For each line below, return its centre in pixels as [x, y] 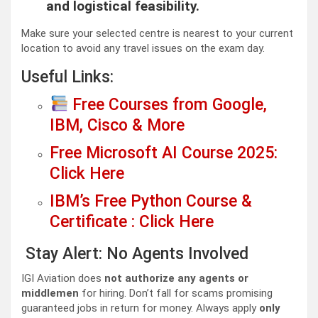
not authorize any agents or [176, 279]
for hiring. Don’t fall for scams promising [176, 294]
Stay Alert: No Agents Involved [135, 254]
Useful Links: [67, 77]
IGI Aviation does [63, 279]
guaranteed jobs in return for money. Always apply [140, 308]
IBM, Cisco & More [117, 126]
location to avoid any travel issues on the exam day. [143, 49]
